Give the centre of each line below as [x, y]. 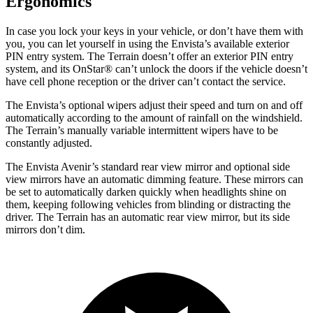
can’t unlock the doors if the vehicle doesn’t [210, 69]
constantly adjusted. [49, 143]
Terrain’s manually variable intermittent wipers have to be [152, 131]
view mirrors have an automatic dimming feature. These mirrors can [154, 180]
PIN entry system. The [57, 57]
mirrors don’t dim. [45, 230]
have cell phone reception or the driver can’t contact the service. [146, 82]
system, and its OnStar [55, 69]
